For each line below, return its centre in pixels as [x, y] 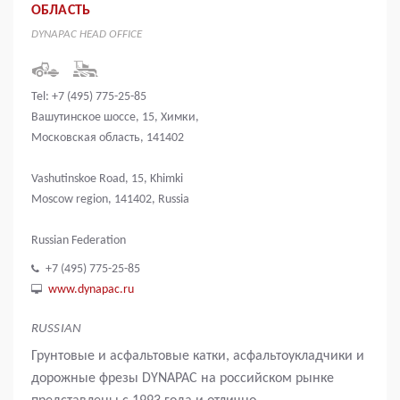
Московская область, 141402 [108, 137]
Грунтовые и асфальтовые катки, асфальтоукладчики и [198, 356]
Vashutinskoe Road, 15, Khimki [107, 179]
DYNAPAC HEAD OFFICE [87, 34]
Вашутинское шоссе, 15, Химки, [115, 117]
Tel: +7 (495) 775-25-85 [89, 96]
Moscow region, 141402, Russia [110, 199]
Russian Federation [79, 240]
